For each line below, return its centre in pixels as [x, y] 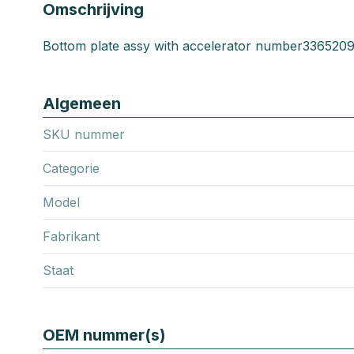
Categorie [71, 168]
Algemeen [82, 103]
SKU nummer [84, 134]
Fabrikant [71, 236]
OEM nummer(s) [104, 335]
